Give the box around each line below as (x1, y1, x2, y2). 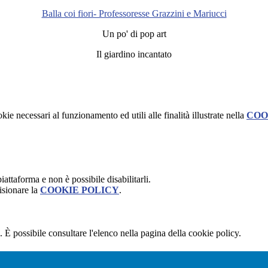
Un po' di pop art (102, 29, 166, 39)
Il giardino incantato (96, 49, 172, 60)
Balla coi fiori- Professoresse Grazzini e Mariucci (41, 8, 227, 19)
